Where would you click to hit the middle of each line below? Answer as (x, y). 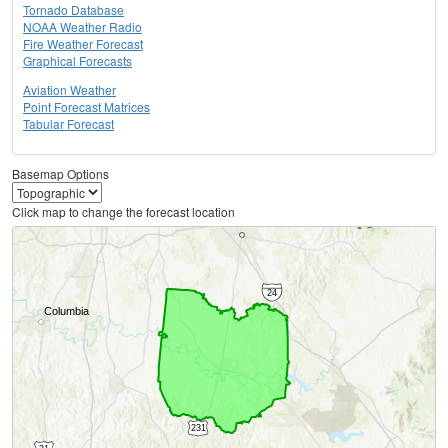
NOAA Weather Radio (82, 27)
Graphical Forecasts (77, 61)
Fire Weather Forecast (83, 44)
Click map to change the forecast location (123, 212)
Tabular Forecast (68, 124)
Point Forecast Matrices (86, 107)
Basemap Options (60, 174)
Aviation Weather (69, 90)
